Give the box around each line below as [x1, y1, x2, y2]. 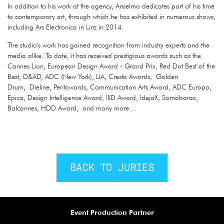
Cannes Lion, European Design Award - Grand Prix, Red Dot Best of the [7, 61, 215, 70]
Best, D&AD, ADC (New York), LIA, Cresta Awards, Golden [7, 72, 178, 80]
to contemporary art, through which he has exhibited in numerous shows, [7, 12, 215, 20]
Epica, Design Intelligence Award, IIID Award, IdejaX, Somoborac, [7, 93, 198, 101]
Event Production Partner [70, 208, 154, 216]
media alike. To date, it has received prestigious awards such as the [7, 51, 201, 59]
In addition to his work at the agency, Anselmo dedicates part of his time [7, 1, 214, 10]
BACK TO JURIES [70, 163, 154, 173]
